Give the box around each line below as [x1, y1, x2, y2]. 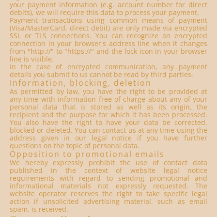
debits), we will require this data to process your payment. [10, 8, 199, 17]
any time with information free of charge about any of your [10, 94, 207, 104]
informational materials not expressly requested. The [10, 181, 207, 190]
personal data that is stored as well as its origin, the [10, 102, 207, 111]
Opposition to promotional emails [10, 149, 165, 159]
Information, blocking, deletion [10, 77, 152, 88]
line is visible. [10, 54, 54, 63]
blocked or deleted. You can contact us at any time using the [10, 125, 207, 135]
